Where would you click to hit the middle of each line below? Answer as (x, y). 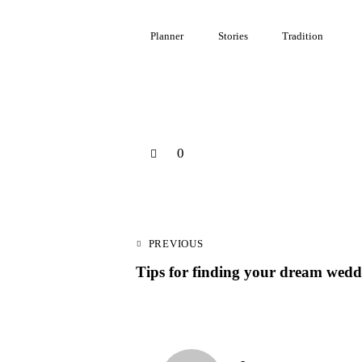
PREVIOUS (176, 244)
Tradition (303, 36)
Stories (233, 36)
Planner (167, 36)
